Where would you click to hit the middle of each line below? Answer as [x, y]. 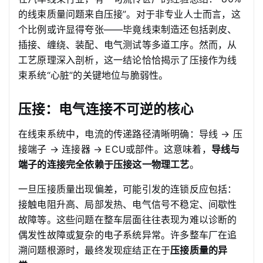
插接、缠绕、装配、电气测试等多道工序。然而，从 [128, 45]
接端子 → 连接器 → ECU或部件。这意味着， [115, 149]
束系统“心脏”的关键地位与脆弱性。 [93, 75]
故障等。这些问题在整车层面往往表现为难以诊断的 [128, 220]
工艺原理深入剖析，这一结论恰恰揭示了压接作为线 [128, 60]
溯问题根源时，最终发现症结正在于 [95, 250]
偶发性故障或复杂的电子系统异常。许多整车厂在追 [128, 235]
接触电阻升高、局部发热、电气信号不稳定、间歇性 [128, 204]
